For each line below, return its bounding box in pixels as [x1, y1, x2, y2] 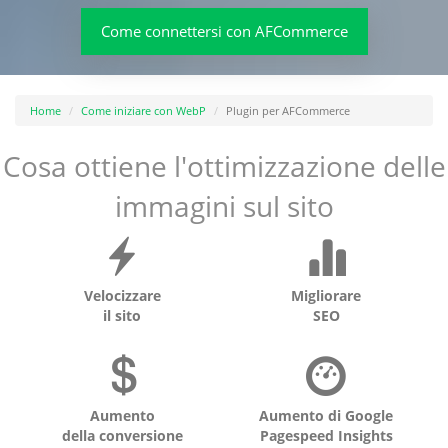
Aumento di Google [259, 406, 393, 425]
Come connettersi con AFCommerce [100, 21, 348, 41]
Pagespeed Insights [259, 426, 393, 445]
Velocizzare [83, 286, 161, 305]
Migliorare [291, 286, 361, 305]
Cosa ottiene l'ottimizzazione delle [2, 147, 446, 185]
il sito [103, 306, 141, 325]
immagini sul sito [114, 187, 334, 225]
